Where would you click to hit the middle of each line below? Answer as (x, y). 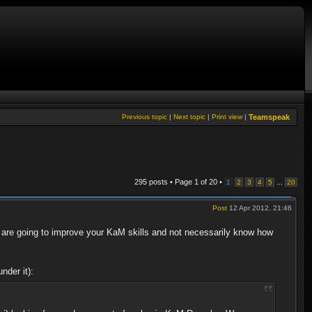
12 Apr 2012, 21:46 (259, 208)
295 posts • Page (164, 182)
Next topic (189, 117)
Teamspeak (269, 117)
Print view (227, 117)
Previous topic (145, 117)
